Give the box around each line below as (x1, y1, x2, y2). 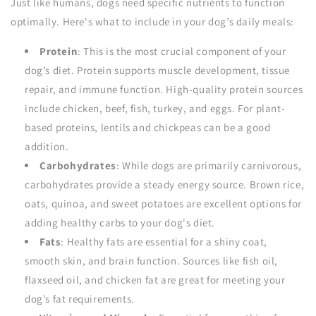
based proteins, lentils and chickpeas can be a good (25, 121, 271, 134)
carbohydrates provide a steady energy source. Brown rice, (25, 178, 305, 191)
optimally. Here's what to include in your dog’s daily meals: (11, 15, 295, 28)
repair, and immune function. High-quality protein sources (25, 83, 303, 96)
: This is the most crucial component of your (78, 44, 286, 58)
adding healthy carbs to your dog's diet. (25, 216, 216, 229)
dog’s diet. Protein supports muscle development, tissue (25, 63, 291, 77)
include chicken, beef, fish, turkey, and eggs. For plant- (25, 102, 286, 115)
